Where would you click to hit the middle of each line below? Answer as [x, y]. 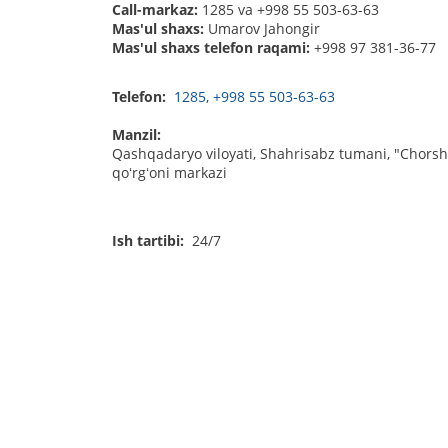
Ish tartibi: [149, 241]
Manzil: [138, 135]
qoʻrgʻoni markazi [169, 173]
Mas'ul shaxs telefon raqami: [212, 48]
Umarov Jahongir [261, 29]
